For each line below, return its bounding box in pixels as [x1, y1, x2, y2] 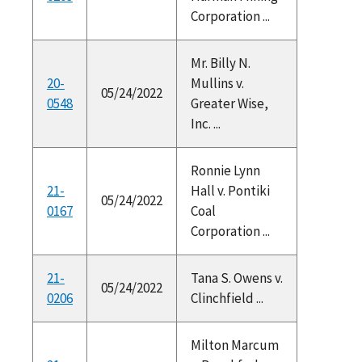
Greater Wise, [190, 94, 268, 112]
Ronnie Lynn [190, 161, 260, 179]
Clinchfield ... [190, 288, 263, 307]
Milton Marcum [190, 335, 279, 354]
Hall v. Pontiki [190, 181, 270, 200]
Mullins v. [190, 74, 244, 92]
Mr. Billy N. [190, 53, 250, 72]
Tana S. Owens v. [190, 268, 283, 287]
